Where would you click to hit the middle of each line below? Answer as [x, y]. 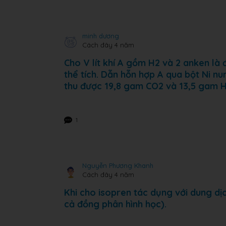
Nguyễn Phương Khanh [118, 165]
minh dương [101, 36]
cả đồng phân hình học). [115, 204]
